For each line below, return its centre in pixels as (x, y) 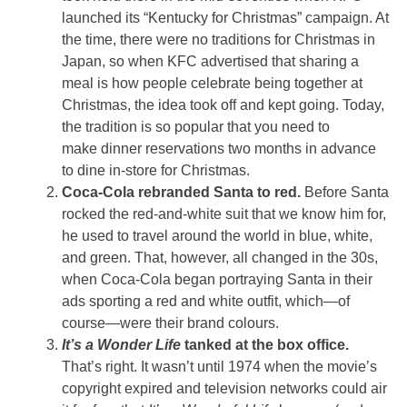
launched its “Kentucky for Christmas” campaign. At (225, 17)
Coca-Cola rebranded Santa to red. (183, 192)
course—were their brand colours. (170, 323)
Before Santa (347, 192)
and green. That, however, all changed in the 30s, (220, 257)
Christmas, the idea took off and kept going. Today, (223, 104)
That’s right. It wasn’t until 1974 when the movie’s (219, 366)
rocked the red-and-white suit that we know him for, (224, 213)
